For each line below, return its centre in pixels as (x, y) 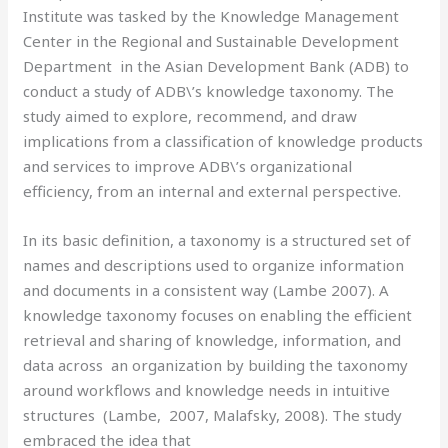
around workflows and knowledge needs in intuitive (207, 389)
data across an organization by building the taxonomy (216, 364)
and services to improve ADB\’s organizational (188, 165)
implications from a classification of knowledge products (223, 140)
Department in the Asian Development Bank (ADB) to (216, 65)
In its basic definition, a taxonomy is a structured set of (217, 239)
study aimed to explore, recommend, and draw (190, 115)
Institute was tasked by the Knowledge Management (211, 15)
